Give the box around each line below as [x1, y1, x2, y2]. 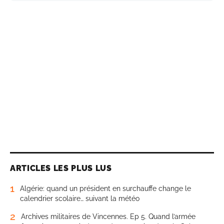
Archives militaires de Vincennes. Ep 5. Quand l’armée [21, 212, 195, 220]
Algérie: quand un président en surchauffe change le [20, 184, 191, 192]
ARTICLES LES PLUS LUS [10, 163, 112, 173]
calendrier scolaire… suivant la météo [20, 194, 139, 202]
